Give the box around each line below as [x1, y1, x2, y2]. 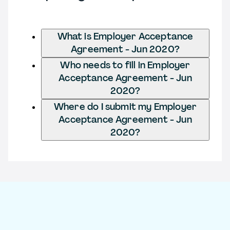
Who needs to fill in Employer [60, 59, 190, 71]
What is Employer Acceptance [57, 30, 194, 43]
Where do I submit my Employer [53, 100, 197, 113]
